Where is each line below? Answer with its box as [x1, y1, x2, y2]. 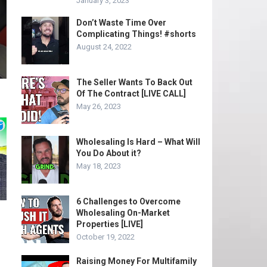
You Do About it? [76, 148, 141, 158]
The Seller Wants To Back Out [76, 77, 193, 87]
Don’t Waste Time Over [76, 18, 166, 27]
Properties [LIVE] [76, 219, 143, 229]
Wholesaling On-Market [76, 208, 170, 218]
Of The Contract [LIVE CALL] [76, 89, 186, 98]
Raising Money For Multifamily [76, 256, 197, 266]
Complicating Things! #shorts [76, 29, 196, 39]
